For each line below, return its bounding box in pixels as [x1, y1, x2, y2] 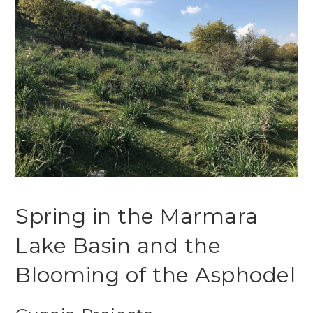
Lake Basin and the [15, 233, 221, 259]
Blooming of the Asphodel [15, 262, 296, 289]
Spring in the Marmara [15, 203, 259, 230]
